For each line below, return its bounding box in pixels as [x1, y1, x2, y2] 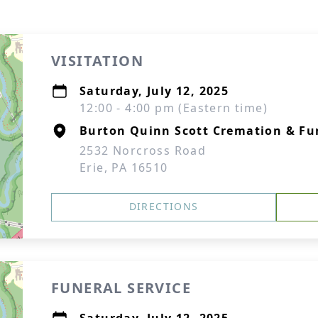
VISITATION [51, 51, 143, 70]
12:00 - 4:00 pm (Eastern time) [79, 100, 268, 116]
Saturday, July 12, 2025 [79, 83, 229, 99]
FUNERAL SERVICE [51, 278, 191, 297]
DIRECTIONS [128, 199, 199, 213]
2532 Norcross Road [79, 143, 207, 158]
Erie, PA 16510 [79, 160, 168, 175]
